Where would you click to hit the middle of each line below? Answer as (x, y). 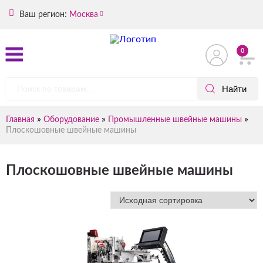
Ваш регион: (42, 14)
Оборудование (71, 120)
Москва (84, 14)
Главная (20, 120)
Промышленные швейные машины (175, 120)
